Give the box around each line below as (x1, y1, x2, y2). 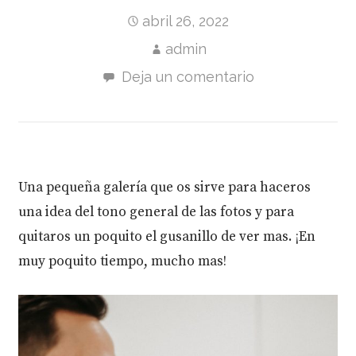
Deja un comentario (121, 68, 254, 85)
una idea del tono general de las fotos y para (18, 203, 295, 221)
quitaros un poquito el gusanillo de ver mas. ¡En (18, 228, 316, 246)
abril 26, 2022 (142, 12, 230, 29)
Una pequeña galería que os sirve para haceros (18, 179, 311, 196)
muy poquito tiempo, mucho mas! (18, 253, 227, 270)
